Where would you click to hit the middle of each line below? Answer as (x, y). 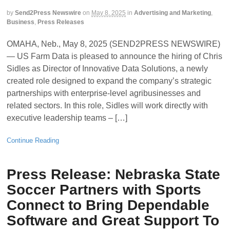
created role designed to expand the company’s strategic (109, 81)
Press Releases (61, 22)
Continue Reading (33, 140)
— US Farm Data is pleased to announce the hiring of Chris (114, 56)
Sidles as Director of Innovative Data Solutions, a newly (107, 69)
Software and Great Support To (113, 221)
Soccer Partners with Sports (104, 190)
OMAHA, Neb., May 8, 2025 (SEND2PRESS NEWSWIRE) (113, 44)
